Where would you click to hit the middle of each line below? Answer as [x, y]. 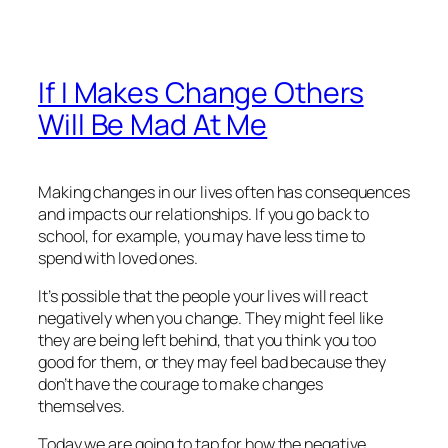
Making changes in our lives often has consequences [224, 191]
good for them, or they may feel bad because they [212, 361]
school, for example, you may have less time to [202, 235]
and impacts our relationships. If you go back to [204, 213]
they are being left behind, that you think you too [207, 339]
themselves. [81, 405]
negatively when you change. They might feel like [211, 317]
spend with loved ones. [118, 257]
